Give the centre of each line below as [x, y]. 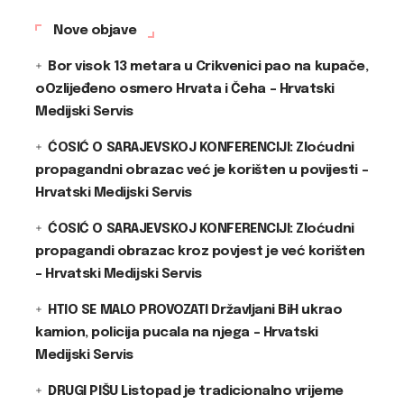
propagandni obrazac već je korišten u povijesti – [202, 170]
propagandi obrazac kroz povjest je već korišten [200, 251]
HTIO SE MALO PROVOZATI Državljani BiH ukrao [195, 310]
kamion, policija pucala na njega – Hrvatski [177, 332]
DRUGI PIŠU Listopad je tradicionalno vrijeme [196, 391]
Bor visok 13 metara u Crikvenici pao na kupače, [208, 66]
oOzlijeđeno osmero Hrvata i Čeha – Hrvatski [185, 89]
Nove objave [95, 30]
